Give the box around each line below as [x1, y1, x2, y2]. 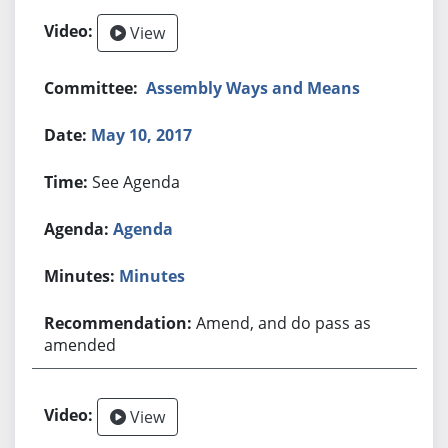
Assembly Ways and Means [146, 76, 361, 99]
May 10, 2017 [91, 123, 193, 146]
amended [44, 333, 117, 356]
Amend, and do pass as [196, 311, 372, 334]
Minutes [119, 264, 186, 287]
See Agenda [92, 170, 181, 193]
